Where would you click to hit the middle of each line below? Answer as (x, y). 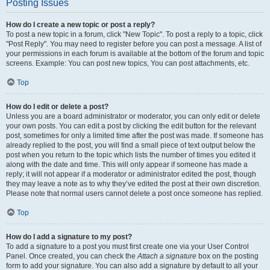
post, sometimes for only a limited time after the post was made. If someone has (135, 136)
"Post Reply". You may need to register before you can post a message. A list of (134, 44)
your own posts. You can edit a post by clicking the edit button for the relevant (131, 126)
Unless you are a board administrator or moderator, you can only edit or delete (133, 116)
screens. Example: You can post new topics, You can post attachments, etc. (128, 63)
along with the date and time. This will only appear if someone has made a (127, 165)
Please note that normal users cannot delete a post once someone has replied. (134, 193)
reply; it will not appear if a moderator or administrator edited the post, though (131, 174)
